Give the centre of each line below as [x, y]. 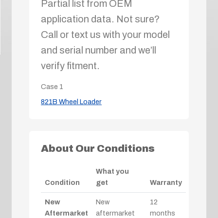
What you [112, 171]
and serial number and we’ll [99, 50]
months [163, 213]
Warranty [166, 182]
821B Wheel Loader [71, 101]
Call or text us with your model [105, 34]
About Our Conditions [98, 148]
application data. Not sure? [100, 19]
